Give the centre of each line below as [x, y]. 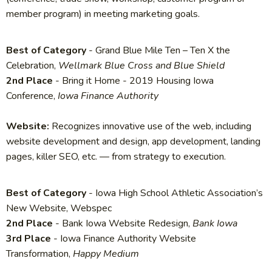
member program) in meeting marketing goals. [103, 14]
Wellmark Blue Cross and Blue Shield [141, 66]
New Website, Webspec [59, 209]
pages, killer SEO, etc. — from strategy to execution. [116, 157]
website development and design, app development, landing [133, 142]
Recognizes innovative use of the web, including [151, 127]
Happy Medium [106, 254]
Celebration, [32, 66]
